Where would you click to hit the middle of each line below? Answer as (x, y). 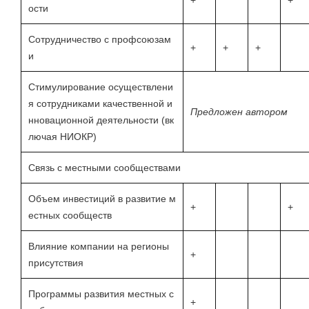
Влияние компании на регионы (99, 247)
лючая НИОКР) (62, 137)
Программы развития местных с (101, 294)
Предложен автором (239, 112)
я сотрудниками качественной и (100, 104)
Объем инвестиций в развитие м (102, 199)
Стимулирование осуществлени (101, 87)
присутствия (56, 263)
